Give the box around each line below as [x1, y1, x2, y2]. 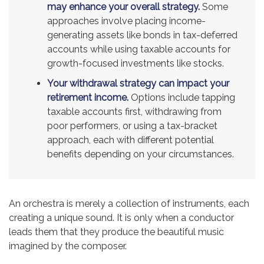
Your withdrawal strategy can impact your [47, 78, 229, 90]
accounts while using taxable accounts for [47, 44, 230, 55]
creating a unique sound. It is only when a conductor [9, 212, 234, 224]
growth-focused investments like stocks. [47, 58, 224, 70]
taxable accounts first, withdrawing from [47, 106, 222, 118]
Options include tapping [128, 92, 235, 104]
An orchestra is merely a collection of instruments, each [9, 198, 249, 210]
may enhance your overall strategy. [47, 1, 200, 13]
